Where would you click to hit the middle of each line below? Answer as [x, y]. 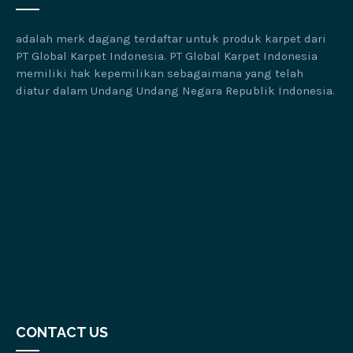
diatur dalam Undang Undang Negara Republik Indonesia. [175, 90]
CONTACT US [62, 333]
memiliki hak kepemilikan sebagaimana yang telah [160, 73]
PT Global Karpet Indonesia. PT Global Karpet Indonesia [167, 56]
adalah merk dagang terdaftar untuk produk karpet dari [171, 38]
